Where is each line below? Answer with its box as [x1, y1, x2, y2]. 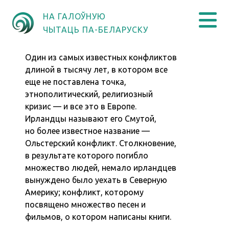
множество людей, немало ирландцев [25, 163, 177, 172]
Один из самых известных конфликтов [25, 53, 177, 62]
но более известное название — [25, 126, 150, 135]
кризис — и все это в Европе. [25, 102, 137, 111]
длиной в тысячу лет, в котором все [25, 65, 168, 74]
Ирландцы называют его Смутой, [25, 114, 157, 123]
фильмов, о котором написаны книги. [25, 212, 172, 221]
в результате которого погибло [25, 151, 149, 160]
